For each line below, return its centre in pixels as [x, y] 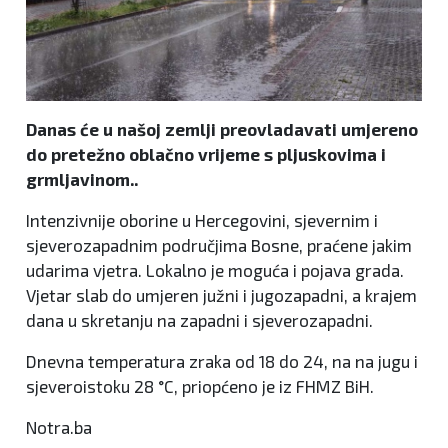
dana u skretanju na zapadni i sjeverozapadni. [199, 319]
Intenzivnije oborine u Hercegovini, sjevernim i [202, 219]
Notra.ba [59, 426]
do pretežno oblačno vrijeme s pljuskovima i [206, 153]
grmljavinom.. [82, 178]
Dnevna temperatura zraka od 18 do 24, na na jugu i [222, 360]
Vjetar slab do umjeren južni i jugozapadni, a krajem [221, 294]
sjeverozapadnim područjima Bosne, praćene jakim [219, 244]
